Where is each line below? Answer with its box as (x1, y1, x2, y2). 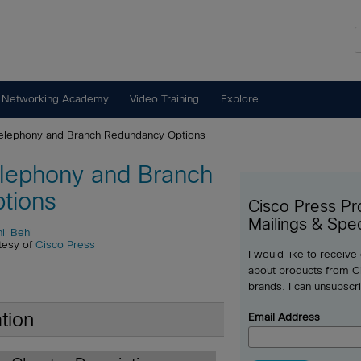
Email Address (248, 311, 321, 324)
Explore (220, 93, 259, 105)
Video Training (130, 93, 200, 105)
